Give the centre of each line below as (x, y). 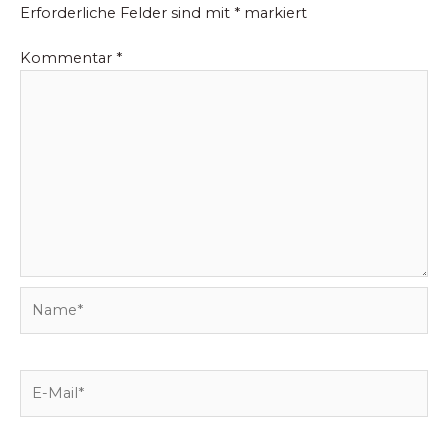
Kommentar (68, 57)
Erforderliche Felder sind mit (127, 12)
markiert (273, 12)
